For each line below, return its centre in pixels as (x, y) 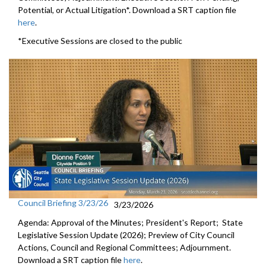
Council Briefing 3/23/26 (63, 203)
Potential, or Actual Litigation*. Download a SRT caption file (127, 10)
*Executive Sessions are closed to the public (100, 41)
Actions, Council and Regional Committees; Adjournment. (124, 248)
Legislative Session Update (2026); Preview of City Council (126, 235)
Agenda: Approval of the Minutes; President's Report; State (130, 223)
